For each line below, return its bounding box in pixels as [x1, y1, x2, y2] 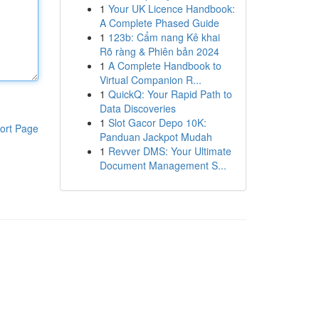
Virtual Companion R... [99, 73, 202, 87]
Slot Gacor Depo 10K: [108, 115, 206, 130]
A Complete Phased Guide [99, 16, 219, 30]
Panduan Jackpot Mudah [99, 130, 212, 144]
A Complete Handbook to [108, 58, 221, 73]
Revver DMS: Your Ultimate [108, 144, 231, 158]
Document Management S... [99, 158, 226, 172]
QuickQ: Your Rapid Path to [108, 87, 232, 101]
